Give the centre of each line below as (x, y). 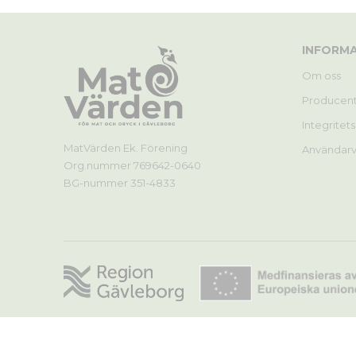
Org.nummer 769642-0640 (132, 165)
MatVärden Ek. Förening (125, 147)
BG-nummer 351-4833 (119, 182)
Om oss (321, 75)
